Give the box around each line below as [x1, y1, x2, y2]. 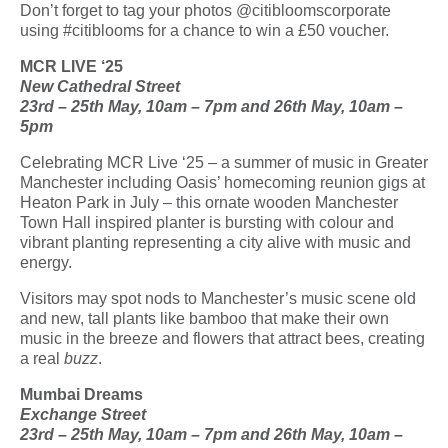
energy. [20, 253, 76, 271]
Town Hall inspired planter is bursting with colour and [20, 213, 394, 231]
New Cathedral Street [20, 77, 180, 95]
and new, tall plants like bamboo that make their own [20, 309, 389, 327]
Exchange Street [20, 405, 146, 423]
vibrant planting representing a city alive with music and [20, 233, 411, 251]
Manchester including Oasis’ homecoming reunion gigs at [20, 173, 425, 191]
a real [20, 349, 64, 367]
